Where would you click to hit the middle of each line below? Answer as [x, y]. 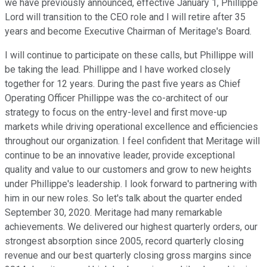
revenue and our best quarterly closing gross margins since [128, 256]
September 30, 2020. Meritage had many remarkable [114, 213]
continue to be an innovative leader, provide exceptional [120, 156]
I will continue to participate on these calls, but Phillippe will [129, 55]
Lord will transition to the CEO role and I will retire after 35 [125, 17]
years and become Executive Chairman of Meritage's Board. [128, 32]
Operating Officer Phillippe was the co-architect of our [117, 98]
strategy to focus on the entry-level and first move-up [116, 113]
